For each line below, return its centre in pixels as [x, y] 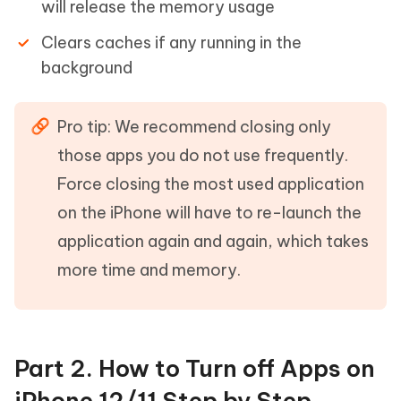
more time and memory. [149, 270]
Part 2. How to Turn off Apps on [195, 368]
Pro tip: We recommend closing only [194, 127]
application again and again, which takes [213, 241]
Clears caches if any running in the [171, 43]
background [87, 68]
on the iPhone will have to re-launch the [209, 213]
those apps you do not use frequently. [203, 155]
